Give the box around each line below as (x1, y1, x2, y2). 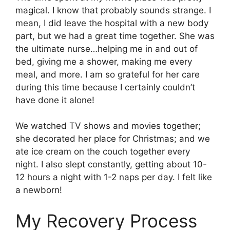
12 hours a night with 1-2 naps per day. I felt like (15, 172, 212, 183)
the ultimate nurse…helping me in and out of (15, 43, 198, 54)
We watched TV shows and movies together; (15, 121, 201, 131)
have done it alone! (15, 94, 94, 105)
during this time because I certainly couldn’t (15, 82, 195, 92)
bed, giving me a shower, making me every (15, 56, 192, 67)
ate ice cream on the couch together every (15, 146, 190, 157)
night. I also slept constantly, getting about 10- (15, 159, 207, 170)
